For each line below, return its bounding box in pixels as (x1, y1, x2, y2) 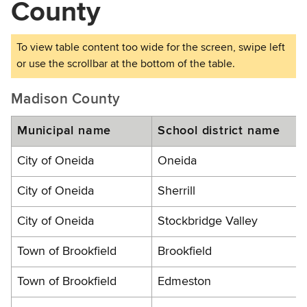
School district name (158, 124, 280, 137)
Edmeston (158, 275, 211, 288)
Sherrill (158, 184, 195, 197)
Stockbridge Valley (158, 214, 258, 228)
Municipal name (17, 124, 112, 137)
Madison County (11, 92, 121, 107)
